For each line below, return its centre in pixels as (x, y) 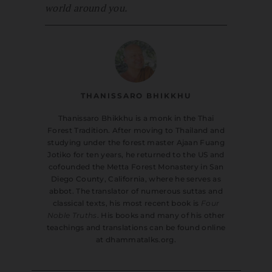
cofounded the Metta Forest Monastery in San (136, 167)
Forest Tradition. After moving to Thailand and (136, 131)
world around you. (86, 8)
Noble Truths (72, 216)
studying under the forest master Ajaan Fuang (136, 143)
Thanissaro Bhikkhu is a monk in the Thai (136, 118)
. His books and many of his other (161, 216)
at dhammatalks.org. (136, 240)
